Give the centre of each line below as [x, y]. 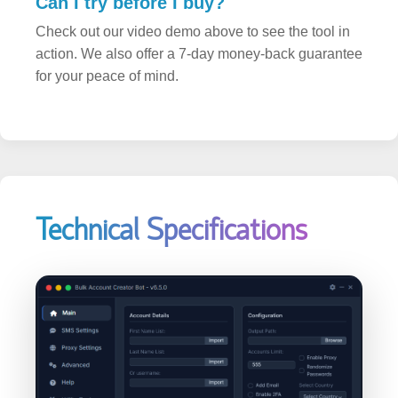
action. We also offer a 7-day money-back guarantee [199, 28]
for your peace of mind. [107, 50]
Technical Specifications [171, 204]
